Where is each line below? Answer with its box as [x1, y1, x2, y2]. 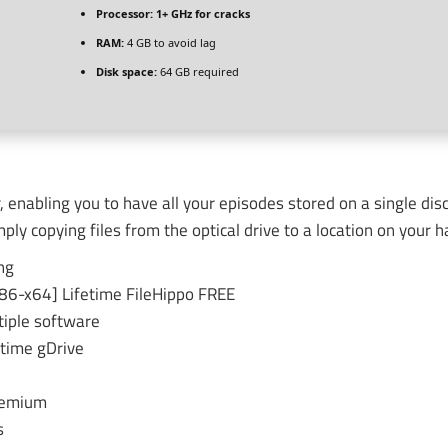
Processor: [96, 6, 153, 21]
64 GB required [157, 64, 239, 79]
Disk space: [96, 64, 157, 79]
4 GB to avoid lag [124, 35, 216, 50]
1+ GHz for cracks [153, 6, 250, 21]
